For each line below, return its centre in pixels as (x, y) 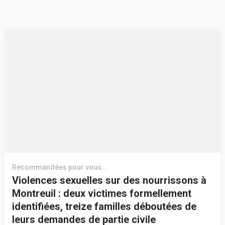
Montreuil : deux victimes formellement (101, 194)
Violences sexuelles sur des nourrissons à (109, 181)
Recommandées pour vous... (60, 167)
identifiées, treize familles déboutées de (104, 207)
